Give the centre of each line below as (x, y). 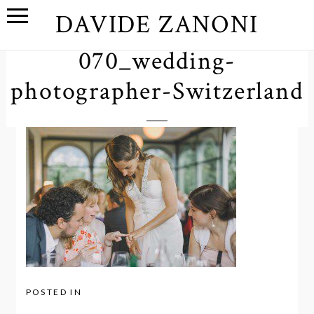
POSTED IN (54, 292)
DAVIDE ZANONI (157, 25)
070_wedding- (157, 61)
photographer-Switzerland (157, 91)
